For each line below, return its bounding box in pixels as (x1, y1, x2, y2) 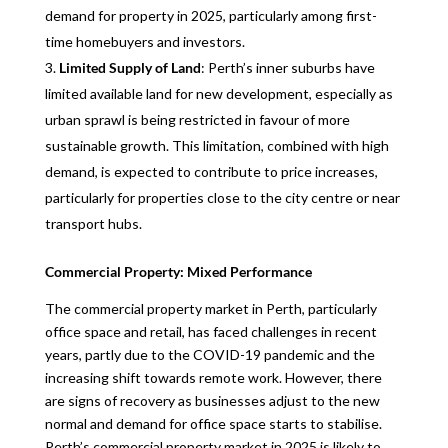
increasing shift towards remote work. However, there (44, 369, 382, 386)
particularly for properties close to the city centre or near (44, 189, 400, 206)
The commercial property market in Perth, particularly (44, 300, 377, 317)
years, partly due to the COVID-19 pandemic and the (44, 346, 375, 363)
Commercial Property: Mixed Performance (44, 263, 312, 280)
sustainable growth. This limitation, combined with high (44, 137, 389, 154)
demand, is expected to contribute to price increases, (44, 163, 378, 180)
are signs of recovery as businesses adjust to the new (44, 392, 380, 409)
